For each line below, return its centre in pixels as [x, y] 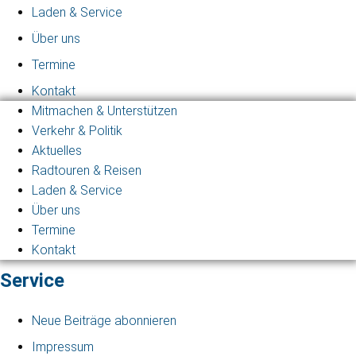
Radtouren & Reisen [87, 170]
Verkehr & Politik [77, 130]
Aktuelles [57, 150]
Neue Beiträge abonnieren [104, 320]
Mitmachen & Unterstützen [104, 110]
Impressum [63, 346]
